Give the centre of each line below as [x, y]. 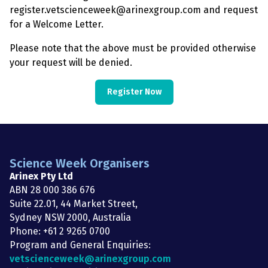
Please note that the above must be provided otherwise [133, 48]
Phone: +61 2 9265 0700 [60, 231]
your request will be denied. [71, 63]
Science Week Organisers [80, 163]
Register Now [134, 92]
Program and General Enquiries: [80, 245]
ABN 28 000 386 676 [52, 190]
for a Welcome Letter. [57, 24]
